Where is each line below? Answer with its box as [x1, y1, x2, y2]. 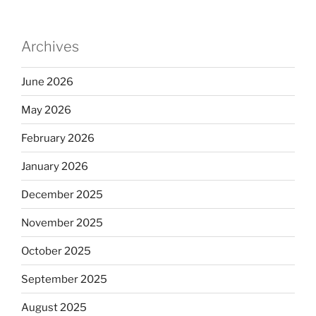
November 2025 [21, 216, 103, 229]
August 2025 [21, 300, 87, 314]
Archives [21, 38, 79, 56]
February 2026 [21, 131, 95, 145]
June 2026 [21, 75, 73, 88]
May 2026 [21, 103, 71, 116]
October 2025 [21, 244, 91, 257]
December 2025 [21, 188, 103, 201]
